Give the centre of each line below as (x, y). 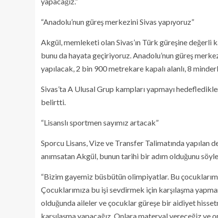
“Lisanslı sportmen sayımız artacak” (100, 122)
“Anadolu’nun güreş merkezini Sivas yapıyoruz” (118, 22)
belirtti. (53, 102)
